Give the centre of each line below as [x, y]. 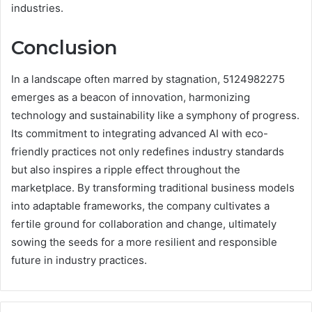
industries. [37, 8]
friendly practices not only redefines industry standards [148, 151]
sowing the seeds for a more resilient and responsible [144, 242]
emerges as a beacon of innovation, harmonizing [131, 97]
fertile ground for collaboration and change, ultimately [144, 224]
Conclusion [64, 48]
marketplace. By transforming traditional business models [153, 187]
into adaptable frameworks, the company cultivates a [140, 205]
